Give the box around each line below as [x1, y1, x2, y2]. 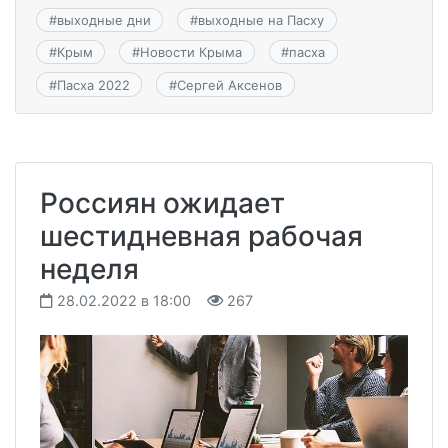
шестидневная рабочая [40, 218, 363, 253]
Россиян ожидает [40, 185, 285, 220]
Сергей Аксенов [176, 76, 282, 93]
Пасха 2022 [56, 76, 130, 93]
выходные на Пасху [197, 11, 324, 28]
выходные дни [56, 11, 151, 28]
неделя [40, 251, 139, 286]
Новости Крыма [139, 44, 242, 61]
